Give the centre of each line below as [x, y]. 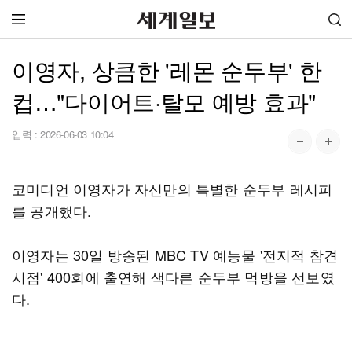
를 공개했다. [52, 211]
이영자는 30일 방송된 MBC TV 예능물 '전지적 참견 [175, 255]
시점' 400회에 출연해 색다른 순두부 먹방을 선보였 [173, 277]
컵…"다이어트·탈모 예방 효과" [164, 101]
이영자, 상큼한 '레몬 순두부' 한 [167, 70]
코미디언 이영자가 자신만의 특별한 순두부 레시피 [172, 189]
